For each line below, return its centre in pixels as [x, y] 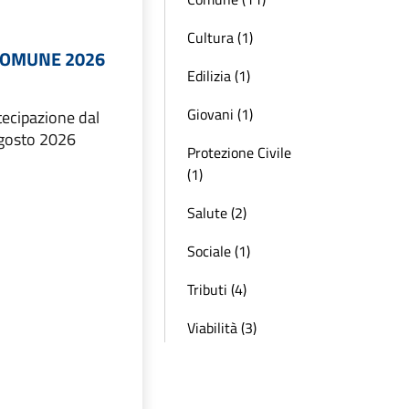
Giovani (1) [220, 114]
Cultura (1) [220, 37]
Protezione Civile [239, 152]
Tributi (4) [217, 289]
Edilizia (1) [219, 76]
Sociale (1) [219, 251]
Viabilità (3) [222, 328]
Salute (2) [217, 213]
